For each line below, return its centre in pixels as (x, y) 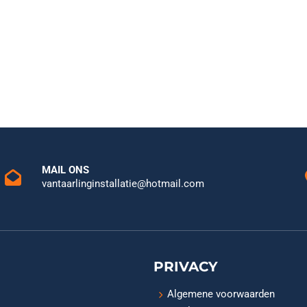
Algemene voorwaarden (221, 294)
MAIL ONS (65, 170)
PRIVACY (186, 267)
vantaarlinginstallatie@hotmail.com (123, 184)
